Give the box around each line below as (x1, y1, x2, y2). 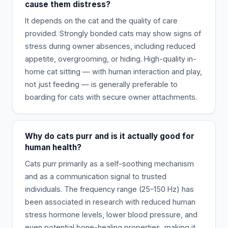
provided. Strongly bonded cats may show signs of (25, 28, 201, 38)
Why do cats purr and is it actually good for (25, 131, 194, 141)
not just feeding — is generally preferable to (25, 79, 178, 89)
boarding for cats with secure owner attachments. (25, 92, 197, 101)
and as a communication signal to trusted (25, 172, 166, 181)
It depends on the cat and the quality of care (25, 16, 178, 25)
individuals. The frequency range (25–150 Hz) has (25, 184, 194, 193)
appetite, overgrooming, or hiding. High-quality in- (25, 54, 196, 63)
